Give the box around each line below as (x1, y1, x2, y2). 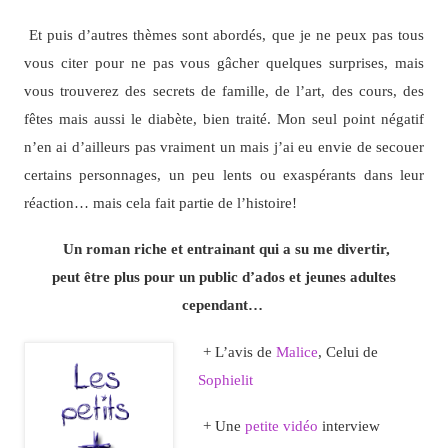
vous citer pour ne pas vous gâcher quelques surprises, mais (23, 53, 425, 71)
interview (317, 416, 380, 434)
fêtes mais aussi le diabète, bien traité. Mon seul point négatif (23, 109, 425, 127)
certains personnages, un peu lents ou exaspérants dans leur (23, 165, 425, 183)
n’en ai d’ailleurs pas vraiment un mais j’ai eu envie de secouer (23, 137, 425, 155)
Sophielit (197, 370, 253, 388)
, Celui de (317, 342, 378, 360)
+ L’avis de (202, 342, 276, 360)
